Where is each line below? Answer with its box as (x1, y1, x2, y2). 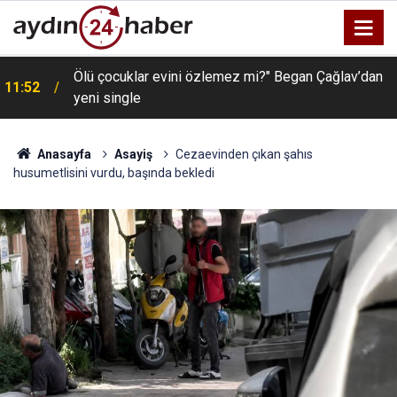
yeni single (74, 90, 141, 106)
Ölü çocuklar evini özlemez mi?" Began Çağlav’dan (74, 68, 383, 85)
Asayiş (113, 147, 152, 161)
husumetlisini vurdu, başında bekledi (13, 166, 214, 180)
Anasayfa (34, 147, 91, 161)
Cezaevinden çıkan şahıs (175, 147, 313, 161)
